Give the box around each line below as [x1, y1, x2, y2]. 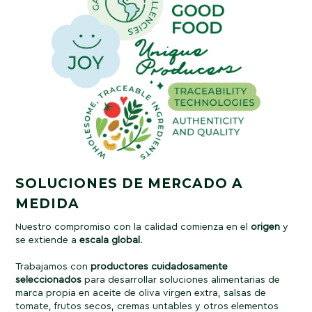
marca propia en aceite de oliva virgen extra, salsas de [15, 288, 267, 299]
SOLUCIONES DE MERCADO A [15, 175, 244, 192]
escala [79, 235, 109, 246]
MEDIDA [15, 196, 80, 212]
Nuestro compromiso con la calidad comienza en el [15, 222, 251, 233]
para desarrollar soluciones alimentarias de [81, 275, 281, 286]
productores [91, 262, 149, 272]
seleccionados [15, 275, 82, 286]
